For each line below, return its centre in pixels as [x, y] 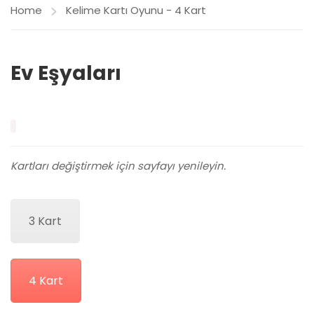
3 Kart [45, 221]
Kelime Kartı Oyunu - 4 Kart [136, 10]
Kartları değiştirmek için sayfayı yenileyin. [118, 166]
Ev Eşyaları [66, 73]
